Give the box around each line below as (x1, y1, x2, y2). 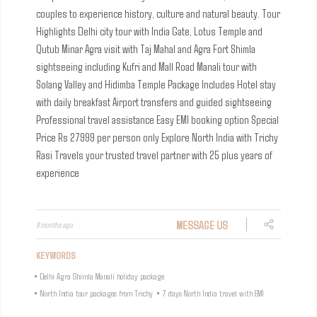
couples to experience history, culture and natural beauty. (36, 6, 260, 20)
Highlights (36, 24, 76, 38)
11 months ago (36, 219, 73, 229)
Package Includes (168, 77, 235, 91)
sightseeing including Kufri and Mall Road (36, 59, 195, 73)
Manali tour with (197, 59, 257, 73)
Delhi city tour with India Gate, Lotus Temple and (78, 24, 263, 38)
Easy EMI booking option (156, 113, 249, 126)
